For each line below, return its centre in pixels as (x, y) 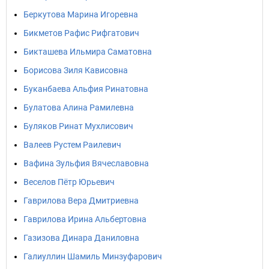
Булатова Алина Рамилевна (79, 107)
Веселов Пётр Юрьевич (69, 182)
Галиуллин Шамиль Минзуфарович (93, 256)
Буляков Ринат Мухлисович (78, 126)
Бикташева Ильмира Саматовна (88, 52)
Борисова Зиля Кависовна (76, 70)
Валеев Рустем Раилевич (72, 145)
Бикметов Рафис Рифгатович (81, 33)
